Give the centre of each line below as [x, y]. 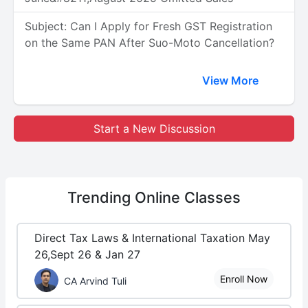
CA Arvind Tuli [95, 280]
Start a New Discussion [154, 129]
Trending [101, 197]
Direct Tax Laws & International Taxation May [152, 238]
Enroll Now [244, 279]
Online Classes [188, 197]
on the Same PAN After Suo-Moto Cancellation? [150, 43]
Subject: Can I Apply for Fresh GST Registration [148, 26]
